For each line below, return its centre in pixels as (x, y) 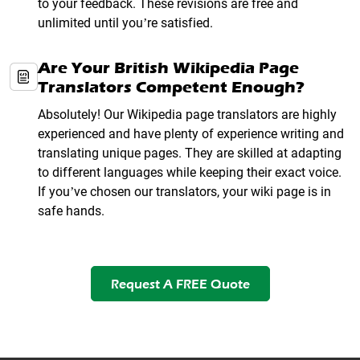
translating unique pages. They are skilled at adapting (190, 153)
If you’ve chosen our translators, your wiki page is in (184, 192)
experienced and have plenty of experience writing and (191, 134)
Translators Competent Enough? (171, 88)
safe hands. (71, 211)
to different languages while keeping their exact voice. (190, 173)
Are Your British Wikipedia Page (168, 68)
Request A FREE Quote (180, 285)
